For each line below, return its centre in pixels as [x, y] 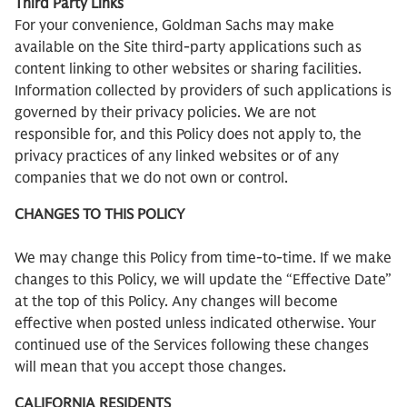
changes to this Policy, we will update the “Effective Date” [203, 280]
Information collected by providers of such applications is [203, 91]
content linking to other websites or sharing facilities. [188, 69]
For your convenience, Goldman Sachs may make [174, 25]
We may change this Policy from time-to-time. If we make [203, 258]
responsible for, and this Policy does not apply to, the [188, 134]
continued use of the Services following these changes [192, 345]
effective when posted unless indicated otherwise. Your [195, 323]
